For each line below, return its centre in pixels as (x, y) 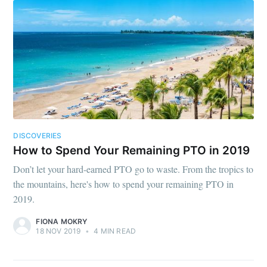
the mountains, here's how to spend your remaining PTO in (124, 184)
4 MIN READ (114, 231)
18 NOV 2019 (58, 231)
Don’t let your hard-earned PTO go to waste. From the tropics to (133, 169)
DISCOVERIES (38, 135)
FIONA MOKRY (62, 221)
